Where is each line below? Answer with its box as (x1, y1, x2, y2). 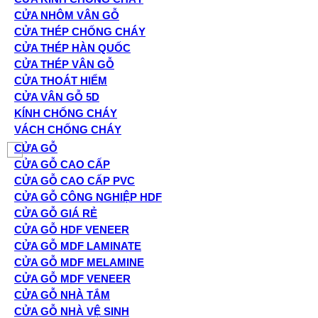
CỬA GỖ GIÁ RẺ (14, 207, 97, 219)
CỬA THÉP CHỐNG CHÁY (14, 26, 146, 38)
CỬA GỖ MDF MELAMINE (14, 256, 144, 268)
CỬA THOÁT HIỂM (14, 75, 107, 87)
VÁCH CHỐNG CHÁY (14, 124, 121, 136)
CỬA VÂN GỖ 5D (14, 91, 99, 103)
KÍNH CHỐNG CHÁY (14, 107, 117, 119)
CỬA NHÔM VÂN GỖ (14, 9, 119, 21)
